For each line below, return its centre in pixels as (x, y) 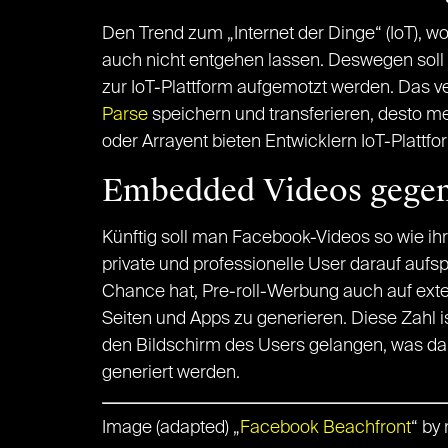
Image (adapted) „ (171, 428)
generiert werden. (171, 373)
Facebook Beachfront (325, 428)
